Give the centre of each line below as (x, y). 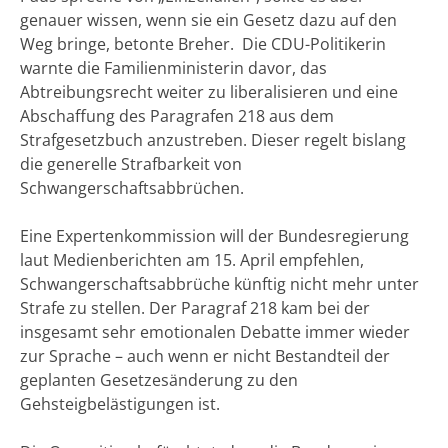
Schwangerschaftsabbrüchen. (132, 187)
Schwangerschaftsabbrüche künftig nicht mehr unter (219, 283)
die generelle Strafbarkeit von (131, 163)
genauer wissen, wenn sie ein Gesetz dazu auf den (208, 19)
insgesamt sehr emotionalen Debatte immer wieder (215, 331)
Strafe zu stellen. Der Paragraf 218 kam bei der (195, 307)
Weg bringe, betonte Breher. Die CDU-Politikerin (203, 43)
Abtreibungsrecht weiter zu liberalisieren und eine (209, 91)
